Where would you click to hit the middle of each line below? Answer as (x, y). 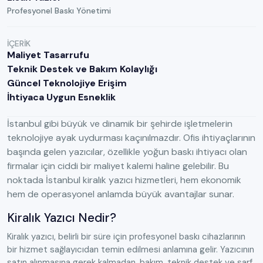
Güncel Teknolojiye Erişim (67, 83)
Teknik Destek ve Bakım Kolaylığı (82, 69)
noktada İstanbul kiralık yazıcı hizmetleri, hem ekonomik (124, 180)
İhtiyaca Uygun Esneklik (61, 97)
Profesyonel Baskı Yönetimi (59, 11)
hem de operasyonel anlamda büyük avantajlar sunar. (121, 194)
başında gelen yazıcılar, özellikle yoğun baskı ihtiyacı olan (127, 152)
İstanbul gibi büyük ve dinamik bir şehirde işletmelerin (120, 124)
